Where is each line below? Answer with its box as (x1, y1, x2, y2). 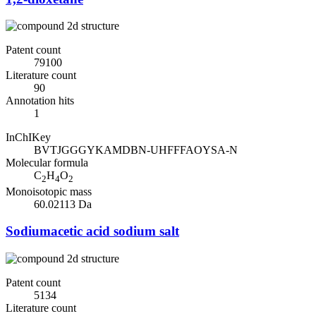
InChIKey (6, 131, 51, 144)
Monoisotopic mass (6, 185, 92, 197)
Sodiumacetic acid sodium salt (6, 224, 179, 239)
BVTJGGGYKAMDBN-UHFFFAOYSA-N (34, 144, 238, 157)
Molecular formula (6, 157, 88, 169)
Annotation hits (6, 95, 74, 107)
